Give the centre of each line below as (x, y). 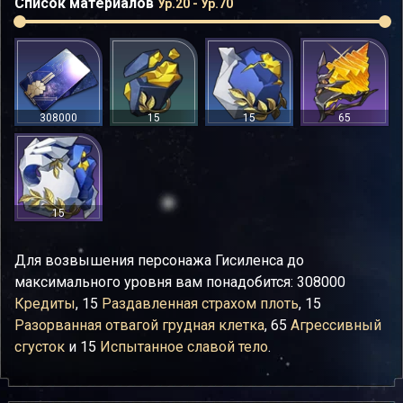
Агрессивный (336, 325)
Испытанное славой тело (184, 347)
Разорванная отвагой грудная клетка (139, 325)
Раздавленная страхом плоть (200, 304)
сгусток (40, 347)
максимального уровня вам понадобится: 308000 (180, 282)
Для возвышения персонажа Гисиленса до (159, 260)
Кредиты (45, 304)
